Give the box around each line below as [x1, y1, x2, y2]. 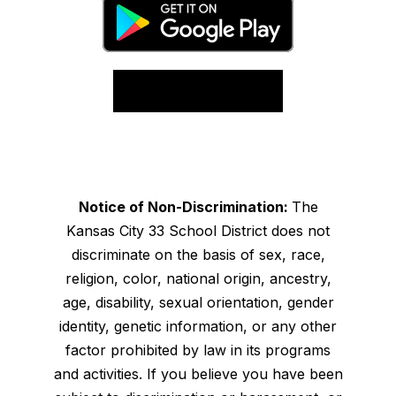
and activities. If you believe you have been [53, 365, 343, 383]
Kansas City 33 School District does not [66, 222, 330, 240]
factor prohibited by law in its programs [65, 341, 331, 359]
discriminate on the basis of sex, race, [71, 246, 325, 263]
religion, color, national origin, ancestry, [65, 270, 331, 287]
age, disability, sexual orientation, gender [62, 293, 334, 311]
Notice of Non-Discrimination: [78, 198, 292, 216]
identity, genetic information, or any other [59, 317, 337, 335]
